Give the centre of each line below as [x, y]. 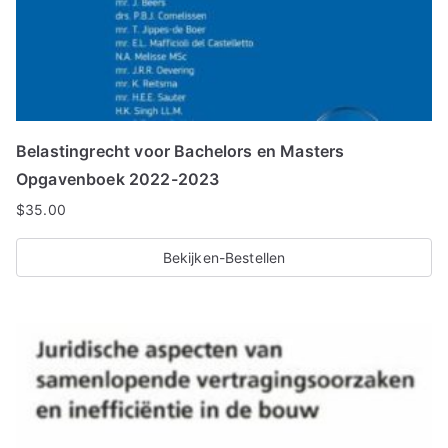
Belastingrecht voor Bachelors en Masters [180, 151]
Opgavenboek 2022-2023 [118, 179]
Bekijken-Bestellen [224, 257]
